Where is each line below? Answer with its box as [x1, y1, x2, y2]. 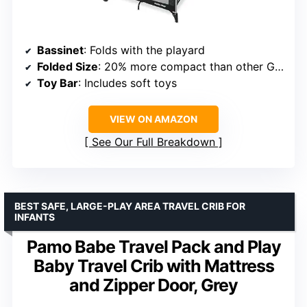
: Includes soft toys [78, 76, 177, 90]
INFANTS [14, 211, 55, 223]
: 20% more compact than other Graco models [98, 60, 275, 74]
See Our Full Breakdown [92, 135, 215, 149]
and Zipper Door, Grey [69, 275, 238, 296]
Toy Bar [37, 76, 78, 90]
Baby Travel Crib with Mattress [33, 256, 274, 277]
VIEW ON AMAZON [110, 113, 197, 125]
